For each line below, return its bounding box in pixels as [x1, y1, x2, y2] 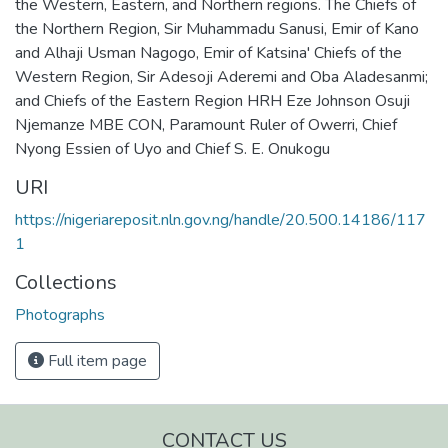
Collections [15, 269, 117, 296]
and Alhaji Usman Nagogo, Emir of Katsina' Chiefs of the [15, 42, 402, 64]
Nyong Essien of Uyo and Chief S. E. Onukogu [15, 138, 330, 160]
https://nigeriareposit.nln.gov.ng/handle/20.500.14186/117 [15, 209, 426, 231]
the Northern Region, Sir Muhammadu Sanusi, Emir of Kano [15, 18, 419, 40]
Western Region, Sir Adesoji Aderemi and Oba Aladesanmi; [15, 66, 428, 88]
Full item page [44, 350, 147, 372]
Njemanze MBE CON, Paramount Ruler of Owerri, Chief [15, 114, 397, 136]
